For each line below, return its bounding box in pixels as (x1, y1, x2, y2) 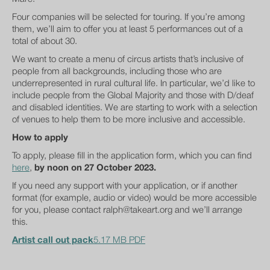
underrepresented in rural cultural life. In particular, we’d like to (12, 80, 255, 88)
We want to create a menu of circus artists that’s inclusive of (12, 55, 243, 64)
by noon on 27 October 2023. (34, 164, 156, 172)
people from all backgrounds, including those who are (12, 67, 222, 76)
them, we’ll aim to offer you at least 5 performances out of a (12, 25, 243, 34)
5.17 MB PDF (93, 236, 145, 245)
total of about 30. (12, 37, 77, 46)
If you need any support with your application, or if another (12, 182, 237, 190)
